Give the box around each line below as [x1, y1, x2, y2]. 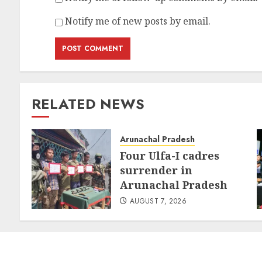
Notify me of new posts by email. [65, 15, 211, 28]
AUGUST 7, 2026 [129, 196, 187, 207]
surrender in [120, 163, 193, 178]
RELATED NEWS [32, 94, 145, 115]
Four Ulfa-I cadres [120, 149, 220, 163]
